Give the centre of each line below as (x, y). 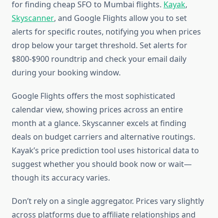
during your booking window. (66, 73)
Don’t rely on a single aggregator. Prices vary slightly (108, 201)
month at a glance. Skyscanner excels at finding (99, 123)
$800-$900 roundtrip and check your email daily (99, 59)
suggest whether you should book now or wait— (102, 164)
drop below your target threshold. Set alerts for (100, 45)
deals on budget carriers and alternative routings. (103, 137)
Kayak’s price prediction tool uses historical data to (105, 151)
